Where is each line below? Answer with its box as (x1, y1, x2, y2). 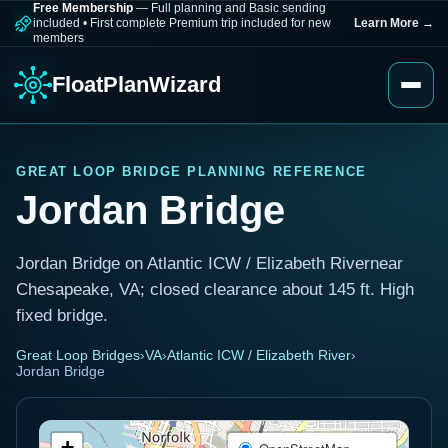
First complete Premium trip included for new (87, 16, 331, 30)
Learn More (354, 16, 422, 30)
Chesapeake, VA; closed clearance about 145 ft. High (16, 280, 414, 299)
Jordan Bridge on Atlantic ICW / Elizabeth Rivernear (16, 254, 403, 273)
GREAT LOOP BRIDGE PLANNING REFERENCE (16, 164, 367, 179)
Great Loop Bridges (16, 347, 140, 363)
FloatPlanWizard (52, 72, 221, 97)
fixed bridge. (16, 306, 108, 325)
